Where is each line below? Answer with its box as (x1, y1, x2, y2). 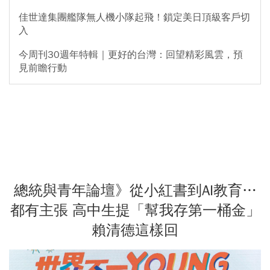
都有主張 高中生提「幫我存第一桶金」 (10, 201, 260, 219)
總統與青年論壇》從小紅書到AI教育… (13, 181, 257, 199)
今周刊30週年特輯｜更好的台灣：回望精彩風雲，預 (19, 48, 243, 61)
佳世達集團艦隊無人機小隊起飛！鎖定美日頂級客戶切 (19, 11, 250, 24)
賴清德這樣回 (92, 221, 178, 239)
